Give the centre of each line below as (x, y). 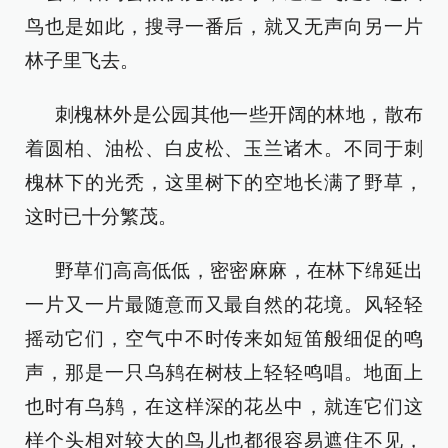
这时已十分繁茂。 (101, 216)
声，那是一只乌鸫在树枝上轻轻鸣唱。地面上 (224, 372)
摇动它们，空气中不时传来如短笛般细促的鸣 (224, 338)
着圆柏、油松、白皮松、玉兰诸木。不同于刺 (224, 148)
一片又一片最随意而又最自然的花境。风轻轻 (224, 304)
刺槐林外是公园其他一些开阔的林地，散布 (239, 114)
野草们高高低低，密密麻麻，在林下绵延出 (239, 270)
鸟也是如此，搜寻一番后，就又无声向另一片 (224, 26)
